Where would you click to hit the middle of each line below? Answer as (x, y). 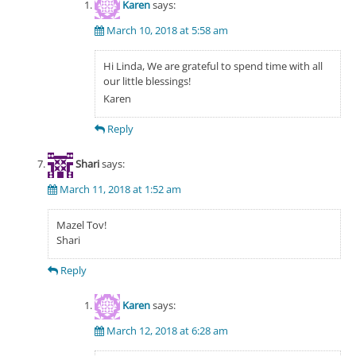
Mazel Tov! (81, 224)
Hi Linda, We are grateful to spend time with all (213, 66)
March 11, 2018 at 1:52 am (120, 189)
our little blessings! (147, 81)
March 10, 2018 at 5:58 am (167, 30)
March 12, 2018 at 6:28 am (167, 330)
